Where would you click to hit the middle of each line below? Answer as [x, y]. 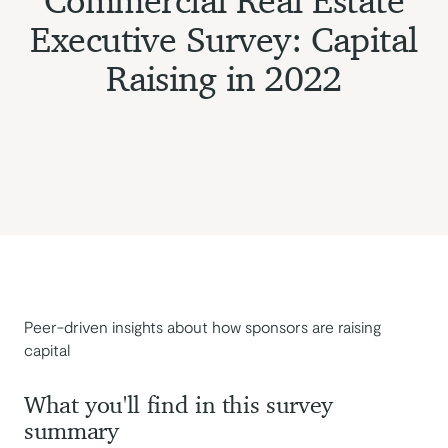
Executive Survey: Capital [224, 42]
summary [71, 432]
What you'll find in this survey [178, 406]
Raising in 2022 [224, 81]
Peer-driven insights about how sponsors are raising [202, 327]
